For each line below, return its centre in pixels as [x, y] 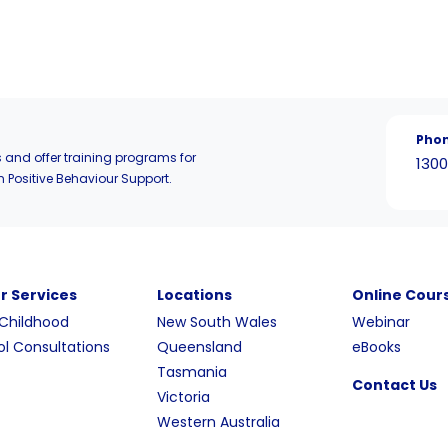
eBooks [376, 347]
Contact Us [394, 385]
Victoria [183, 397]
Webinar [380, 322]
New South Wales [216, 322]
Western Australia [218, 422]
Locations [194, 295]
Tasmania [191, 372]
